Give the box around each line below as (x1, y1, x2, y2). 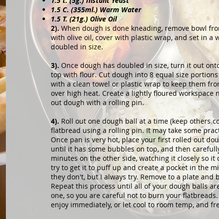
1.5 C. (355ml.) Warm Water (51, 5, 142, 14)
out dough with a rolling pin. (51, 98, 145, 107)
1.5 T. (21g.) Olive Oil (51, 14, 117, 23)
